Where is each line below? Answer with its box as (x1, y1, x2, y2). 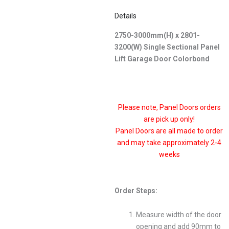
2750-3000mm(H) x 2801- (114, 31, 200, 40)
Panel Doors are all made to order (116, 127, 223, 135)
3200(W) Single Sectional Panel (114, 43, 220, 52)
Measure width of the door (136, 211, 221, 219)
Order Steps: (114, 186, 157, 195)
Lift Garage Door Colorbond (114, 55, 210, 63)
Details (114, 12, 136, 20)
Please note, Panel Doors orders (118, 103, 221, 112)
